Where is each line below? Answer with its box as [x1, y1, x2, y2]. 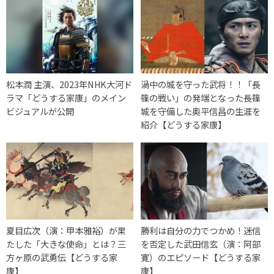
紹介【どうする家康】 [141, 118, 227, 131]
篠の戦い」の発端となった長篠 [141, 91, 261, 105]
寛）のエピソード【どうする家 [141, 251, 261, 264]
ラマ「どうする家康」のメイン [6, 91, 126, 105]
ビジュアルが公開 [6, 105, 74, 118]
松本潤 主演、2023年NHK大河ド [6, 78, 132, 91]
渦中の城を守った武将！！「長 [141, 78, 261, 91]
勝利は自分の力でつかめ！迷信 [141, 224, 261, 237]
